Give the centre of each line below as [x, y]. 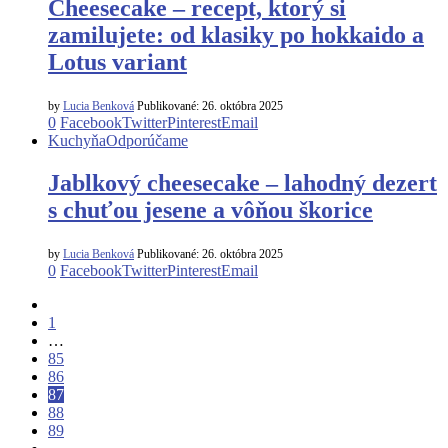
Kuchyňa [77, 140]
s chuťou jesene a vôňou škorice [210, 209]
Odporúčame [147, 140]
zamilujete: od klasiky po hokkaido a [236, 34]
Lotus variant [117, 61]
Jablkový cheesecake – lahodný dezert [242, 182]
